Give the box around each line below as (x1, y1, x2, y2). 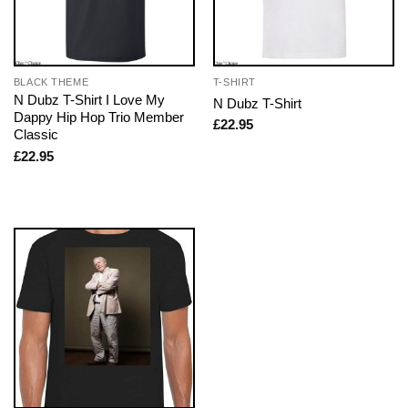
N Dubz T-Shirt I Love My (13, 92, 165, 108)
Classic (13, 127, 58, 143)
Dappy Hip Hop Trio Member (13, 109, 184, 126)
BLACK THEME (13, 76, 89, 88)
